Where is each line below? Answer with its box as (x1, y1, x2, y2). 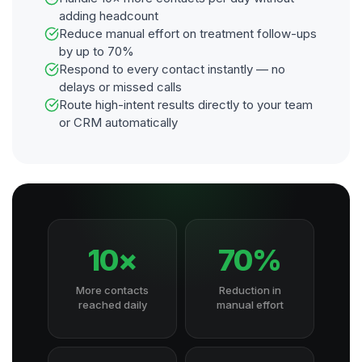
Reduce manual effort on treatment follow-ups (59, 26, 317, 41)
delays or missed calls (59, 79, 182, 95)
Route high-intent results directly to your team (59, 97, 313, 112)
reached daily (78, 298, 147, 311)
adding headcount (59, 8, 158, 23)
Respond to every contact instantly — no (59, 61, 285, 77)
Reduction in (218, 284, 281, 297)
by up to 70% (59, 44, 134, 59)
